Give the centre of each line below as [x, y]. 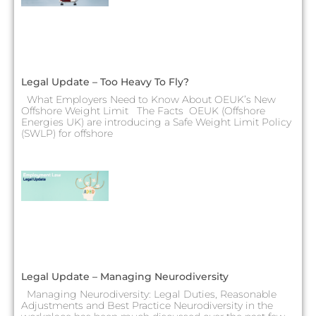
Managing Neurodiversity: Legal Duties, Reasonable [149, 294]
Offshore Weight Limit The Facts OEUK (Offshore [143, 110]
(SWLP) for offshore [67, 133]
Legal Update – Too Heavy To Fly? [105, 81]
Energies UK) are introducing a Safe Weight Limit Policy [156, 122]
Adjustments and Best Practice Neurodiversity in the [147, 306]
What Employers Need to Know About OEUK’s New [148, 99]
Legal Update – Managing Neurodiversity [125, 277]
